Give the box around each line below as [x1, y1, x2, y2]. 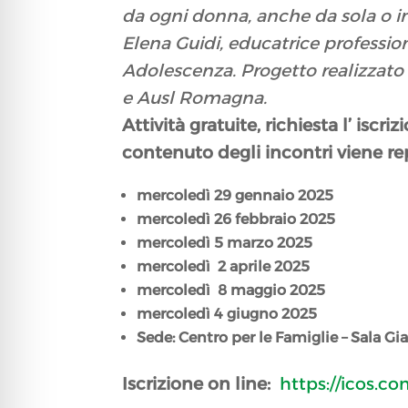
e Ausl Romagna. [122, 87, 268, 109]
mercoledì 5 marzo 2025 [137, 234, 313, 252]
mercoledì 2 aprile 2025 [137, 258, 311, 276]
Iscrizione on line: [122, 373, 280, 395]
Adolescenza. [122, 60, 241, 82]
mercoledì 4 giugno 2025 [137, 305, 318, 323]
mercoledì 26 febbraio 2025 [137, 210, 336, 229]
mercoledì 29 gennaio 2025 [137, 187, 334, 205]
